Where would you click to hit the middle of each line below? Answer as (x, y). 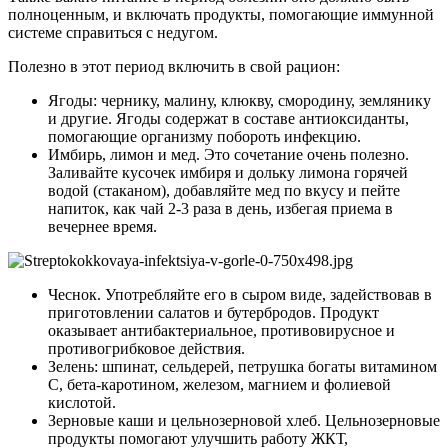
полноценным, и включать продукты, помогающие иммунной (221, 14)
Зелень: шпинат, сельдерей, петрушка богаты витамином (242, 366)
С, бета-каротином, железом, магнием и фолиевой (219, 384)
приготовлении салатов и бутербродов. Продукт (213, 312)
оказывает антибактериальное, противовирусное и (221, 330)
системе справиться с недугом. (113, 32)
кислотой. (82, 402)
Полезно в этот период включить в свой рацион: (174, 66)
